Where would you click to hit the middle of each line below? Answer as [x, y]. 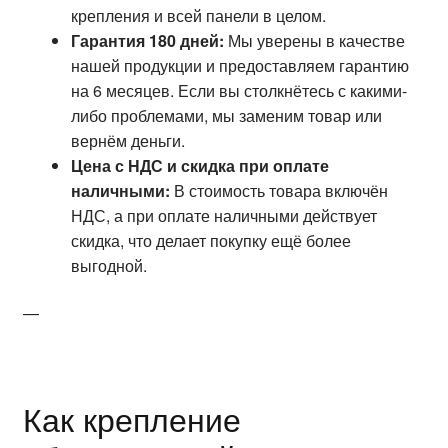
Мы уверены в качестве [314, 40]
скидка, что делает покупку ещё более [210, 240]
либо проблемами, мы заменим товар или [226, 115]
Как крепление [131, 417]
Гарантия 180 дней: [147, 40]
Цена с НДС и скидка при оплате [199, 165]
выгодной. [108, 265]
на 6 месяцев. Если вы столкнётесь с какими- [238, 90]
